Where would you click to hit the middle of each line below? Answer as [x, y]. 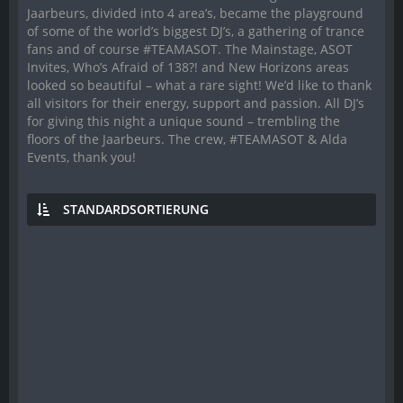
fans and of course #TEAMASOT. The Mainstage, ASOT [190, 49]
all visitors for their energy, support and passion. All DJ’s [196, 103]
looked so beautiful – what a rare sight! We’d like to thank [199, 85]
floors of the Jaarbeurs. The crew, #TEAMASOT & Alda [187, 139]
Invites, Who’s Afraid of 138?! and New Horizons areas [188, 67]
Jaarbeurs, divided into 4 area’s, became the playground [195, 13]
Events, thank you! [81, 157]
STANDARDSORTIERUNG [136, 209]
